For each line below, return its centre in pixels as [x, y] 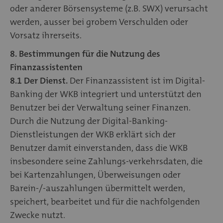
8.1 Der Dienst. [39, 80]
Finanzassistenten [46, 67]
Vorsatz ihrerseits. [46, 35]
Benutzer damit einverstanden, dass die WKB [99, 148]
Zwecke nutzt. [39, 215]
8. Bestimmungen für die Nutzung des [85, 54]
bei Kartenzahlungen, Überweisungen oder [95, 174]
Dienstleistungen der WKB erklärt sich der [93, 134]
